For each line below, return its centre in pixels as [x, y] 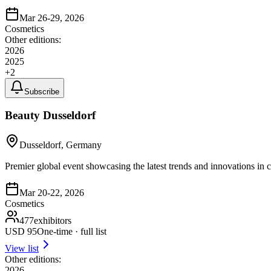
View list [22, 249]
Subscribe [42, 91]
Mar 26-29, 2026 [52, 18]
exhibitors [53, 221]
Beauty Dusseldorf [50, 116]
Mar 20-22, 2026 [52, 193]
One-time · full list [72, 232]
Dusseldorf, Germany [60, 145]
